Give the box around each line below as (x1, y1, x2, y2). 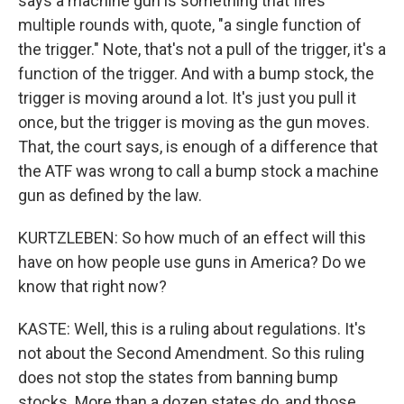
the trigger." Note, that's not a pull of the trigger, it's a (18, 40, 386, 59)
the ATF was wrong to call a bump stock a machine (18, 161, 379, 180)
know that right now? (18, 277, 167, 296)
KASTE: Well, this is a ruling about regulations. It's (18, 319, 366, 338)
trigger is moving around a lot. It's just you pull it (18, 88, 356, 107)
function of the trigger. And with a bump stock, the (18, 64, 374, 83)
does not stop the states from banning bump (18, 368, 338, 387)
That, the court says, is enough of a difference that (18, 137, 378, 156)
